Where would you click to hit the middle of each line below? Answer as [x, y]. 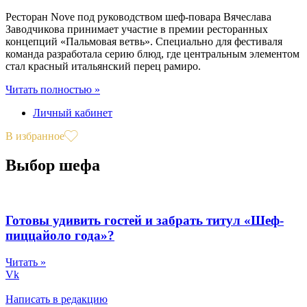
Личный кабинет [73, 112]
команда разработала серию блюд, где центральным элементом [152, 53]
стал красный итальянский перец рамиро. [103, 66]
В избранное [35, 136]
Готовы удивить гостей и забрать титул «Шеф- [145, 221]
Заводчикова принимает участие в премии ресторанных [137, 29]
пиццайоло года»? [60, 236]
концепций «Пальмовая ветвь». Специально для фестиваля [144, 41]
